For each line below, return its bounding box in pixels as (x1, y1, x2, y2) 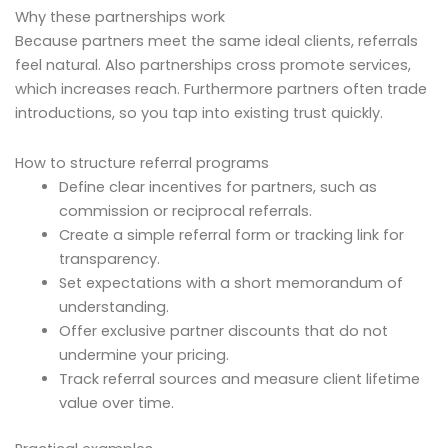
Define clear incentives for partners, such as (58, 176, 377, 197)
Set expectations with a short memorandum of (58, 272, 403, 293)
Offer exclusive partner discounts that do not (58, 320, 388, 341)
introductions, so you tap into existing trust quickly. (15, 103, 383, 124)
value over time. (58, 392, 174, 413)
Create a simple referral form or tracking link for (58, 224, 404, 245)
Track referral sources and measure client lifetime (58, 368, 420, 389)
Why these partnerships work (15, 7, 225, 28)
